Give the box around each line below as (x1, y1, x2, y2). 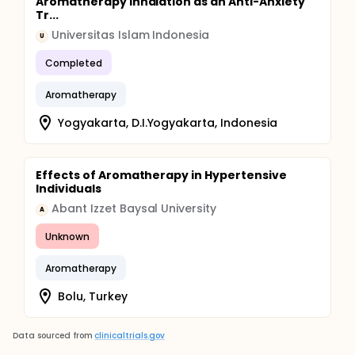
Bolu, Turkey (58, 288, 128, 304)
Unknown (45, 229, 90, 243)
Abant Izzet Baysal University (52, 200, 217, 216)
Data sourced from (13, 330, 93, 342)
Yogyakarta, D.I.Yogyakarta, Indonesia (58, 114, 277, 131)
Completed (45, 55, 102, 70)
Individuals (36, 181, 101, 197)
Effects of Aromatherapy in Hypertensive (36, 167, 287, 183)
